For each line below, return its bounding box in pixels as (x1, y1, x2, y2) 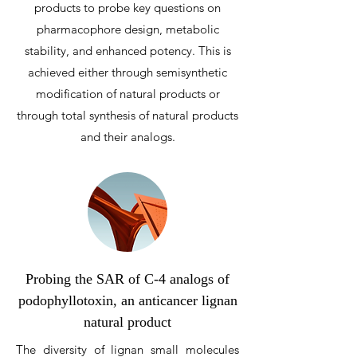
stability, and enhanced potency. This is (24, 43, 231, 58)
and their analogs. (80, 129, 175, 144)
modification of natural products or (35, 86, 220, 101)
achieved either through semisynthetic (28, 65, 227, 80)
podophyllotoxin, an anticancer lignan (18, 292, 237, 308)
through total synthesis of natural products (17, 108, 238, 123)
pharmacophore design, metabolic (36, 22, 219, 37)
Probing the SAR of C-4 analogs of (25, 271, 229, 287)
